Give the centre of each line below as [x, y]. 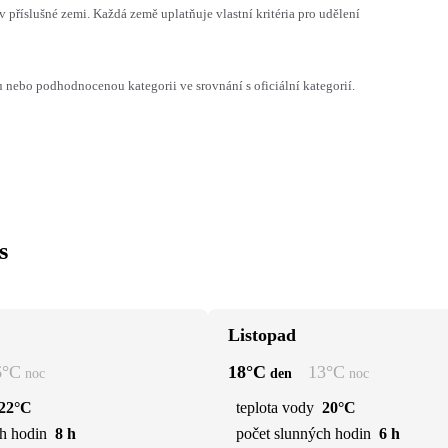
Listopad [262, 334]
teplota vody [275, 407]
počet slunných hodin [303, 433]
